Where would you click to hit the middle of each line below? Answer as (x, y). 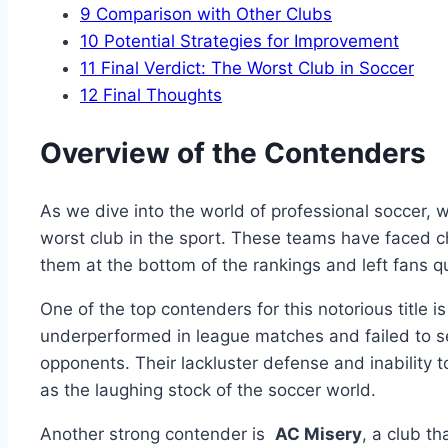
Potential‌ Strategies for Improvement (249, 41)
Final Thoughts (160, 95)
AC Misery (318, 433)
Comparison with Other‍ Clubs (211, 14)
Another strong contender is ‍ (157, 433)
